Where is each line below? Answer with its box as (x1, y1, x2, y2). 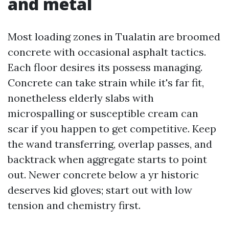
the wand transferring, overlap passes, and (8, 138, 212, 150)
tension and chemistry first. (8, 199, 141, 212)
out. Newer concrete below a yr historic (8, 168, 199, 181)
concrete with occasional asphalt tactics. (8, 45, 206, 58)
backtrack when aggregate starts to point (8, 153, 207, 166)
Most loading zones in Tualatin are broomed (8, 30, 220, 43)
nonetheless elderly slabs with (8, 91, 154, 104)
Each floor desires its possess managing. (8, 61, 202, 74)
